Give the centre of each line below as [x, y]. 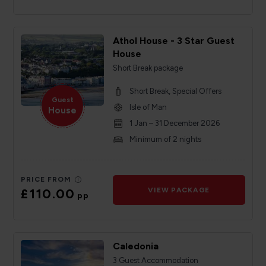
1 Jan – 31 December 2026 [174, 123]
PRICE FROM [46, 180]
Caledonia [135, 246]
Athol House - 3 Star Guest [173, 41]
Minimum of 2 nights [165, 140]
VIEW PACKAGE [179, 190]
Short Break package [148, 68]
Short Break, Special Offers [175, 91]
